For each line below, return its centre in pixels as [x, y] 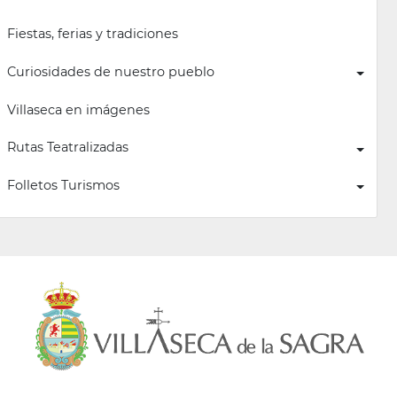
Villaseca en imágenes [78, 109]
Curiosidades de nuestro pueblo [110, 71]
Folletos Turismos [63, 186]
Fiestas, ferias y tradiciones [92, 34]
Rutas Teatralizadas [67, 148]
